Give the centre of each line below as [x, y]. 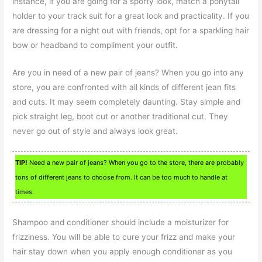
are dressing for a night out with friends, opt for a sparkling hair [131, 31]
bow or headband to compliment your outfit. [95, 45]
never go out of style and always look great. [95, 131]
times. [25, 192]
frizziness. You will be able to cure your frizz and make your [124, 237]
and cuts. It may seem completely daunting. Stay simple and [127, 102]
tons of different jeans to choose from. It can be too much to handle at [122, 177]
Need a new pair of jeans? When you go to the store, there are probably [136, 162]
